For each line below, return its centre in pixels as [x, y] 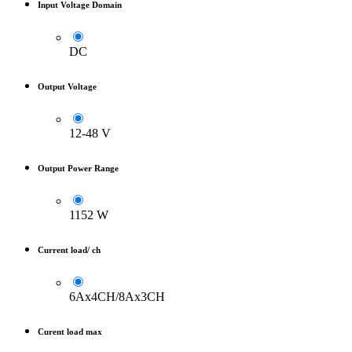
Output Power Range [78, 168]
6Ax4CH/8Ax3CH [117, 296]
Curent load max [70, 331]
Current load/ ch [69, 249]
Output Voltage [67, 86]
